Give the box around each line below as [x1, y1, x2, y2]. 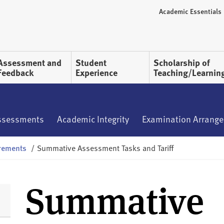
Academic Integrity [57, 112, 129, 125]
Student [75, 56, 106, 69]
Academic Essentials [159, 5, 221, 16]
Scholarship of [153, 56, 210, 69]
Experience [75, 66, 117, 79]
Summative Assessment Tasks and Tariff [37, 142, 173, 153]
